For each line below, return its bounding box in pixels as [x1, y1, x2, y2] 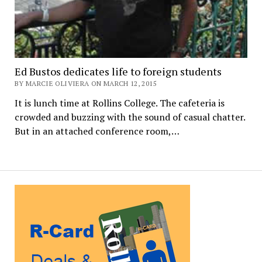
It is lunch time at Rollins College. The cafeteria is [14, 96, 225, 110]
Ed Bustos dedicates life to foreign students [14, 64, 222, 79]
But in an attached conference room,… [14, 125, 180, 138]
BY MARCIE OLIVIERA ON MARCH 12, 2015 [14, 79, 157, 88]
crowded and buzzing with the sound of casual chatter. [14, 111, 245, 124]
